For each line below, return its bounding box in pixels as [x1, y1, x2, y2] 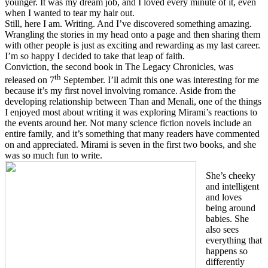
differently [206, 256, 245, 267]
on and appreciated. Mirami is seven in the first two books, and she [5, 139, 256, 150]
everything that [206, 234, 262, 245]
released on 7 [5, 74, 54, 85]
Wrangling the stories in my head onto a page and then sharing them [5, 29, 260, 39]
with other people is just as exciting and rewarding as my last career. [5, 39, 260, 50]
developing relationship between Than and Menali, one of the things [5, 96, 261, 106]
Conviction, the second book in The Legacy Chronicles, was [5, 61, 233, 72]
